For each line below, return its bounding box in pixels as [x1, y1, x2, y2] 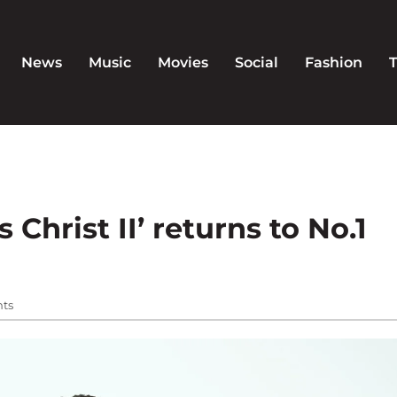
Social [234, 53, 278, 71]
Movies [157, 53, 208, 71]
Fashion [304, 53, 362, 71]
